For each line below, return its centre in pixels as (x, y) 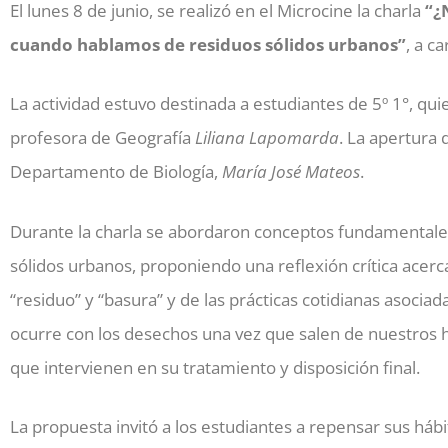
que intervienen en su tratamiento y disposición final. (215, 367)
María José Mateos (291, 172)
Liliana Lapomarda (267, 138)
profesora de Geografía (102, 138)
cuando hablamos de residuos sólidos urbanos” (208, 44)
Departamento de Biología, (116, 172)
